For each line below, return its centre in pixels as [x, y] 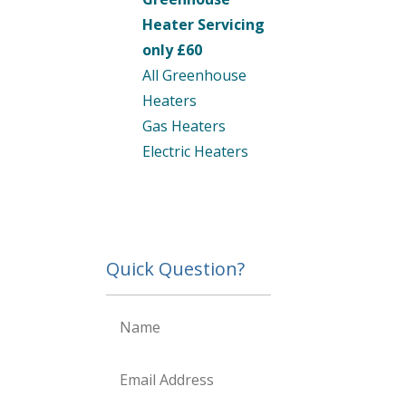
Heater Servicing [203, 24]
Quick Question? [175, 269]
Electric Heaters [195, 151]
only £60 [172, 50]
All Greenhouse [194, 75]
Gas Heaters [184, 126]
